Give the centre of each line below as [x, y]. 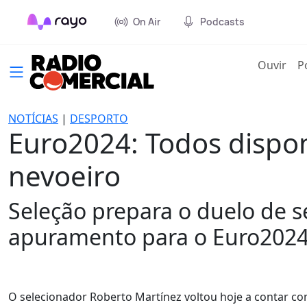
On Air [147, 22]
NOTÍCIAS [33, 119]
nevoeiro [64, 176]
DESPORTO [99, 119]
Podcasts [222, 22]
